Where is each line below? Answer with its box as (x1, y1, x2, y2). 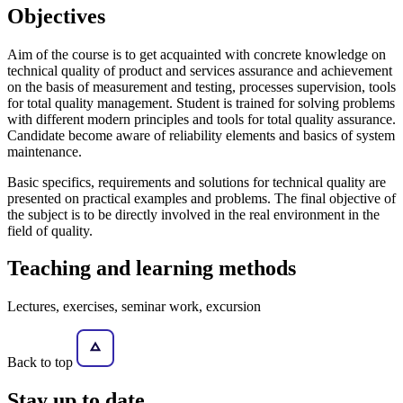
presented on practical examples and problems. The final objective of (7, 190, 396, 206)
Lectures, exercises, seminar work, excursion (7, 299, 261, 315)
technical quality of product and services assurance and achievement (7, 62, 392, 78)
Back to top (7, 354, 76, 371)
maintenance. (7, 143, 82, 159)
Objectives (7, 4, 105, 28)
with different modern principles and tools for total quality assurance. (7, 111, 396, 127)
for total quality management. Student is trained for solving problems (7, 94, 395, 111)
